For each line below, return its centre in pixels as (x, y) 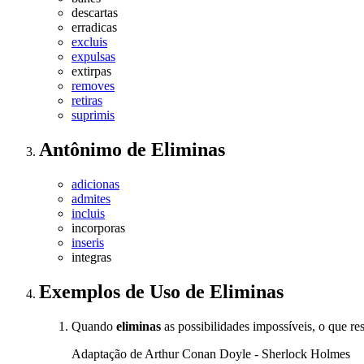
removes (93, 86)
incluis (88, 214)
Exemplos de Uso (112, 292)
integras (91, 258)
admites (91, 199)
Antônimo (83, 150)
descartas (95, 13)
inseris (88, 243)
